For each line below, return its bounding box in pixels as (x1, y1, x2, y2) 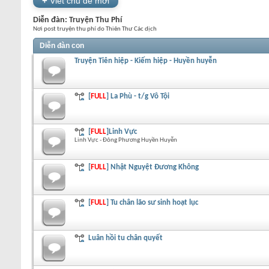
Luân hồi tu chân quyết (88, 234, 163, 242)
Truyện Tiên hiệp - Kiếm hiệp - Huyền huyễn (74, 56, 217, 65)
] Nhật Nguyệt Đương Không (106, 163, 199, 171)
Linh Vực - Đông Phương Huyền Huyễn (74, 136, 177, 144)
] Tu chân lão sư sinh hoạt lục (106, 198, 199, 207)
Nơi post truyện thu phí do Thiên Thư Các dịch (33, 25, 157, 32)
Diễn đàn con (40, 41, 84, 50)
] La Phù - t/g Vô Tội (106, 92, 170, 100)
